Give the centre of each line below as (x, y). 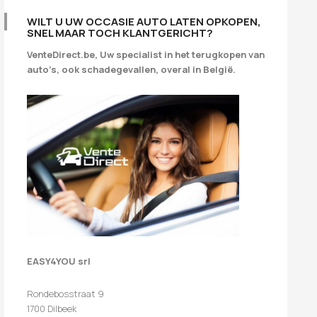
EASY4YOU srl (59, 261)
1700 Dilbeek (52, 308)
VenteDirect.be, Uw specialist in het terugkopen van (146, 54)
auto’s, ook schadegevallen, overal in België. (131, 69)
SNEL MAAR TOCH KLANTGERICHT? (120, 33)
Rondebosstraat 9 (65, 293)
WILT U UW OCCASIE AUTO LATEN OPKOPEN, (144, 22)
